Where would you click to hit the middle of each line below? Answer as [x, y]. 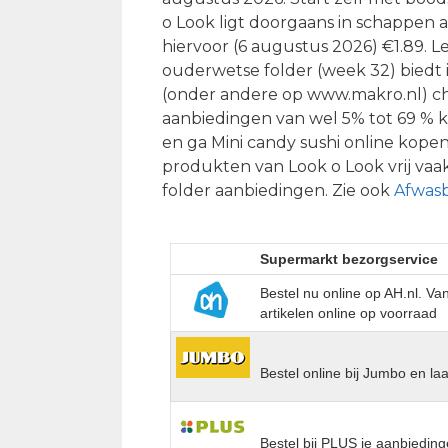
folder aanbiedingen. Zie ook [278, 190]
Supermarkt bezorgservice [349, 258]
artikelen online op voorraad [349, 312]
